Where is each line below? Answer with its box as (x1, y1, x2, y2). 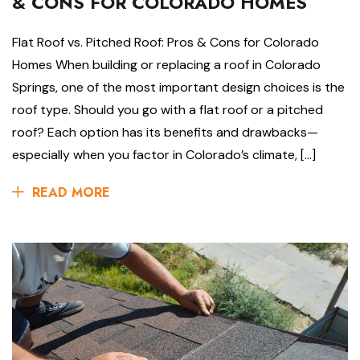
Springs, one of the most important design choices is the (12, 78, 345, 96)
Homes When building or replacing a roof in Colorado (12, 55, 321, 73)
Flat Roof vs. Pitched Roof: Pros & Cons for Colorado (12, 33, 319, 51)
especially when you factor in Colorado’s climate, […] (12, 145, 316, 163)
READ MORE (32, 182, 110, 202)
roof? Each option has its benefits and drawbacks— (12, 123, 318, 141)
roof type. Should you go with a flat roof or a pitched (12, 100, 323, 118)
